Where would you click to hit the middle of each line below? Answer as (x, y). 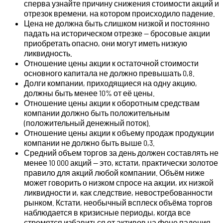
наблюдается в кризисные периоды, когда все (107, 213)
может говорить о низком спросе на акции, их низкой (119, 183)
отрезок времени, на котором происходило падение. (119, 13)
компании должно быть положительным (97, 113)
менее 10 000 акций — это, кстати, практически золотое (121, 163)
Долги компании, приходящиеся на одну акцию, (111, 83)
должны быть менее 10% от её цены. (89, 93)
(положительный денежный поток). (87, 123)
